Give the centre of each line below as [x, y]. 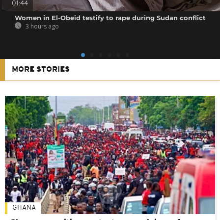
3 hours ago [42, 26]
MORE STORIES [41, 69]
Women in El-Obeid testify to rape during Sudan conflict [110, 17]
